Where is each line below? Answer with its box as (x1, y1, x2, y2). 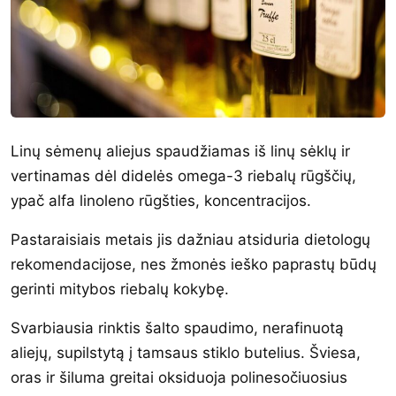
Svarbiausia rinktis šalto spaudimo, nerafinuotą (11, 318, 344, 337)
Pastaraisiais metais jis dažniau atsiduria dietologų (11, 230, 370, 248)
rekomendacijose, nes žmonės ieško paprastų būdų (11, 255, 377, 273)
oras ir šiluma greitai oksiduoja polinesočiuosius (11, 368, 347, 386)
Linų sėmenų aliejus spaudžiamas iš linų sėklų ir (11, 141, 350, 160)
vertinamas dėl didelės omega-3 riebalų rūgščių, (11, 166, 356, 185)
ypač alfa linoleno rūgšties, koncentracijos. (11, 191, 311, 209)
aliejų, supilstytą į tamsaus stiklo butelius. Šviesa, (11, 343, 361, 362)
